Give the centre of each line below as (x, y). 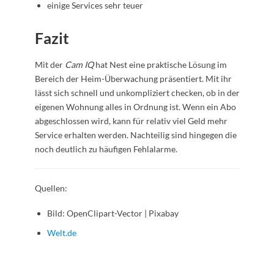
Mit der (50, 65)
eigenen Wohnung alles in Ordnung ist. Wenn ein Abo (135, 107)
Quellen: (51, 188)
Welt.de (61, 233)
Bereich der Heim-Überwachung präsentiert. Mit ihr (133, 79)
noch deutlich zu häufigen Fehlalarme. (106, 149)
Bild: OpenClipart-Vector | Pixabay (113, 213)
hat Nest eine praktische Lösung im (160, 65)
